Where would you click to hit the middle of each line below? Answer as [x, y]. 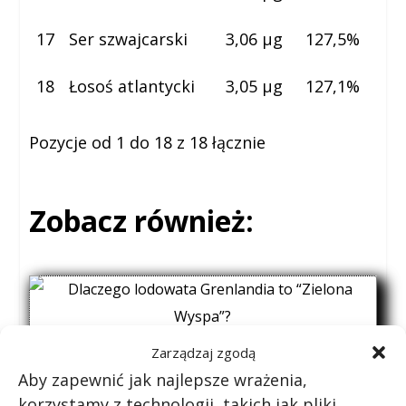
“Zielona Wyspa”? [203, 393]
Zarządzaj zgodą [203, 352]
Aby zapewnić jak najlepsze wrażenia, [163, 379]
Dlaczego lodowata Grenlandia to [203, 369]
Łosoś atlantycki [132, 86]
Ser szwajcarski [129, 39]
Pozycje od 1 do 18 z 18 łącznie [148, 142]
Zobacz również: [142, 221]
